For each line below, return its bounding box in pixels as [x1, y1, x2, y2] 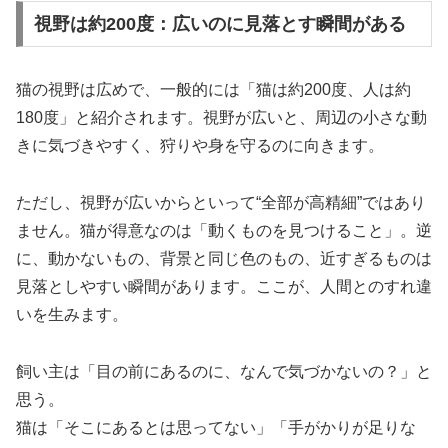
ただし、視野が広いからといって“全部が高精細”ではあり [16, 193, 426, 211]
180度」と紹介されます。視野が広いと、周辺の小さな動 [16, 108, 427, 126]
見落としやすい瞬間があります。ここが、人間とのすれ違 [16, 277, 432, 295]
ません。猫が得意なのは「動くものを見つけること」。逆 [16, 221, 432, 239]
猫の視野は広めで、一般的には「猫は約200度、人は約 [16, 80, 411, 98]
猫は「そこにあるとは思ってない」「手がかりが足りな [16, 418, 416, 436]
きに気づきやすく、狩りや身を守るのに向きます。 [16, 136, 384, 154]
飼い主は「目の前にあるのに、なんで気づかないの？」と [16, 362, 432, 380]
